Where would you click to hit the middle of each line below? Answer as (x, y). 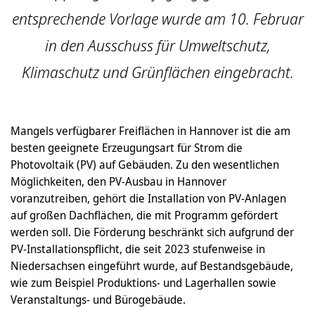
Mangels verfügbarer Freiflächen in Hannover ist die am (150, 131)
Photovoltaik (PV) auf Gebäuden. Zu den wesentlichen (145, 165)
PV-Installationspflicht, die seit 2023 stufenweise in (138, 249)
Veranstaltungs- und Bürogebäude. (98, 300)
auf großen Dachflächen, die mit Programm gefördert (144, 215)
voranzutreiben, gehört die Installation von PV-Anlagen (148, 198)
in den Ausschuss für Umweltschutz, (157, 45)
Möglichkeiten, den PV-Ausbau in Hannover (118, 181)
